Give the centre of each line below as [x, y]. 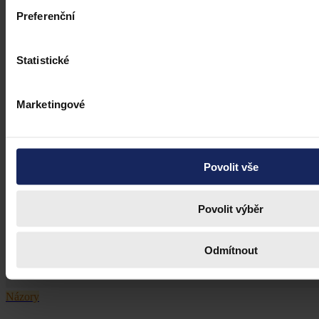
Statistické [43, 60]
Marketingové [51, 104]
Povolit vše [231, 167]
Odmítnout [231, 250]
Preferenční [46, 16]
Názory [22, 297]
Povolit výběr [231, 208]
